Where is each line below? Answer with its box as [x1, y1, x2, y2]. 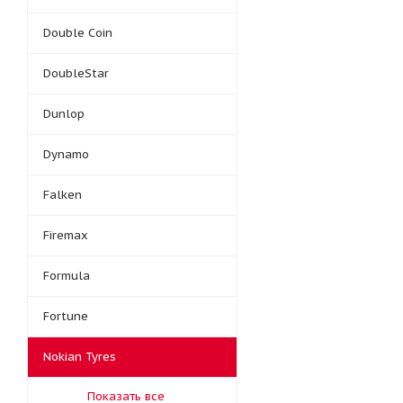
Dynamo [43, 147, 89, 162]
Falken [43, 187, 82, 202]
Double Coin [43, 25, 112, 40]
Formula [43, 268, 90, 283]
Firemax [43, 228, 88, 243]
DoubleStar [43, 66, 109, 81]
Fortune [43, 309, 88, 324]
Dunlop [43, 106, 85, 121]
